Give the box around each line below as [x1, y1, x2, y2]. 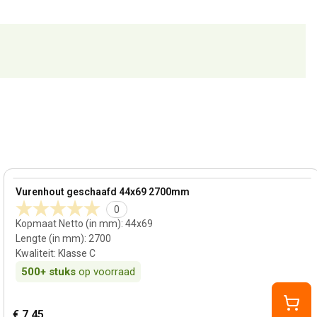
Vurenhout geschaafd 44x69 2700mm [16, 186, 190, 197]
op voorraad [79, 265, 136, 278]
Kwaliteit [16, 248, 54, 259]
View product [12, 178, 78, 192]
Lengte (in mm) [16, 233, 85, 244]
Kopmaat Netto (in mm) [16, 218, 122, 229]
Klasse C [58, 248, 96, 259]
